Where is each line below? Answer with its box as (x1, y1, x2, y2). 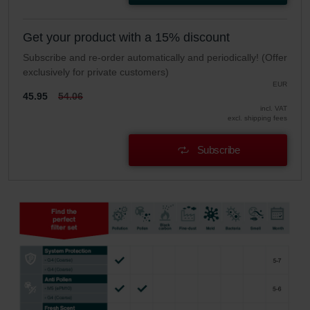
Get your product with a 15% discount (23, 30, 230, 44)
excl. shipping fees (228, 113, 287, 122)
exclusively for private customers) (23, 66, 169, 77)
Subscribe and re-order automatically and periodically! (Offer (23, 51, 287, 63)
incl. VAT (260, 104, 287, 112)
